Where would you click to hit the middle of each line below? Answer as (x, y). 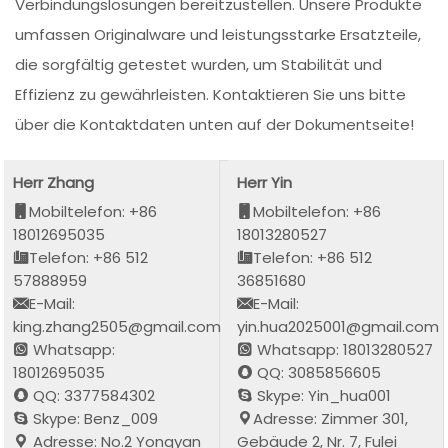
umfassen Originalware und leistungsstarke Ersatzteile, (218, 35)
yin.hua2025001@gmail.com (338, 326)
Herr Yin (265, 182)
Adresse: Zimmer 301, (331, 418)
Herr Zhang (54, 182)
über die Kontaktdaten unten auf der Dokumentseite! (215, 125)
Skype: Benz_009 (94, 418)
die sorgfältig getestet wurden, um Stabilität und (199, 65)
